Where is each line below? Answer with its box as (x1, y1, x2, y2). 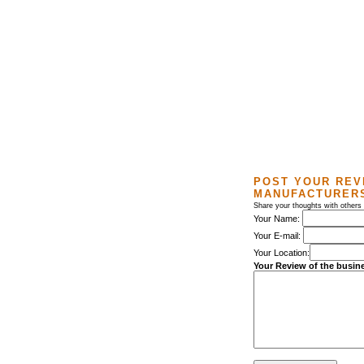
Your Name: (253, 214, 302, 223)
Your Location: (253, 248, 310, 258)
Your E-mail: (253, 231, 303, 240)
